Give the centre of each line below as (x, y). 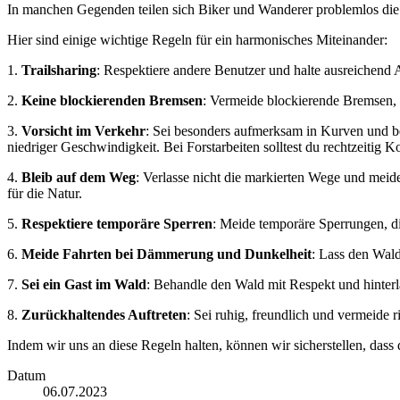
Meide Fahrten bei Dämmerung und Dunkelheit (167, 254)
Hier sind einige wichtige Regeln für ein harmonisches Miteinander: (197, 40)
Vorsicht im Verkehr (83, 131)
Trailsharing (59, 71)
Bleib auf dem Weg (79, 178)
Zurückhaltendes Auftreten (104, 315)
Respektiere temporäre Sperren (117, 224)
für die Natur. (45, 194)
